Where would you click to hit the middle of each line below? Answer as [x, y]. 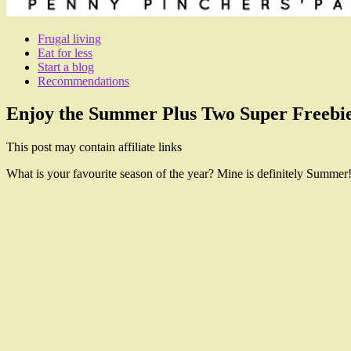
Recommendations [83, 81]
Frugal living [69, 38]
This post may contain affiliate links [94, 147]
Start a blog [66, 67]
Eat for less [65, 52]
